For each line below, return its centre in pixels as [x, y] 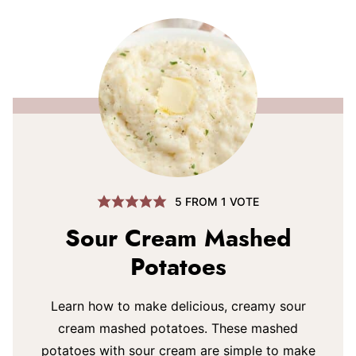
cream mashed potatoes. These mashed [178, 328]
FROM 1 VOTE [220, 201]
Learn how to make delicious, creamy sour [178, 306]
